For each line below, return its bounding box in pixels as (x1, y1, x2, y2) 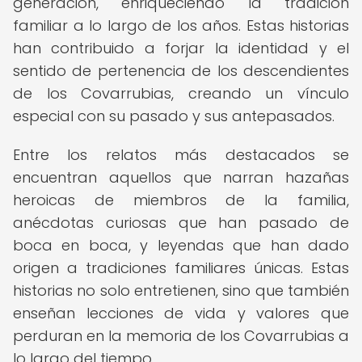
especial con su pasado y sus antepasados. (13, 106, 335, 126)
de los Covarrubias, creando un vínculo (13, 83, 349, 103)
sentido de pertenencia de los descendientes (13, 61, 349, 81)
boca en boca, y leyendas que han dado (13, 235, 349, 255)
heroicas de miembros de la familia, (13, 190, 349, 210)
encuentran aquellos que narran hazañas (13, 167, 349, 187)
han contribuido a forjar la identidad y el (13, 38, 349, 58)
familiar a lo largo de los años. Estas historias (13, 15, 349, 36)
